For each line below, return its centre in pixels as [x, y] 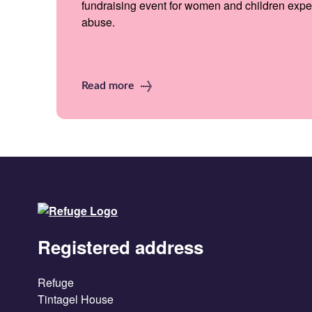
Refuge [56, 282]
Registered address [120, 247]
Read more [109, 85]
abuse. [98, 22]
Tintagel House [76, 299]
